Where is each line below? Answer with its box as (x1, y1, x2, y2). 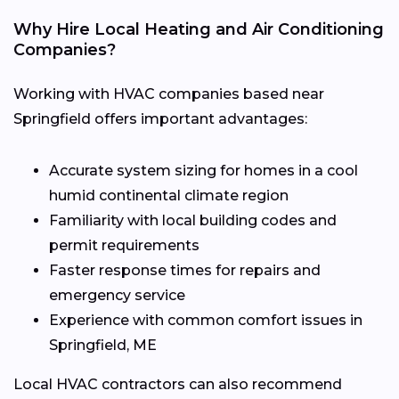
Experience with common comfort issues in (49, 311, 362, 329)
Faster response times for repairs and (49, 261, 321, 279)
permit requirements (49, 236, 199, 254)
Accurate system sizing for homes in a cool (49, 161, 358, 179)
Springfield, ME (49, 336, 157, 354)
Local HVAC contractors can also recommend (13, 375, 342, 393)
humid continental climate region (49, 186, 289, 204)
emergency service (49, 286, 185, 304)
